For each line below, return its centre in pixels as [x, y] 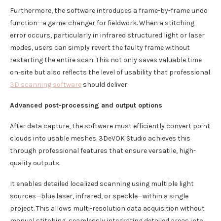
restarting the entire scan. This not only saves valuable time [106, 60]
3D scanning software [46, 85]
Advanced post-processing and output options [86, 106]
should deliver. [105, 85]
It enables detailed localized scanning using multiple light [102, 184]
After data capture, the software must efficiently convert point [110, 126]
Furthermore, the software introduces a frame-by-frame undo [109, 11]
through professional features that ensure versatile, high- [103, 151]
